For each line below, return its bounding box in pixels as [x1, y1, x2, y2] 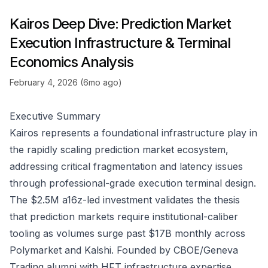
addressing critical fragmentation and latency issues [10, 160, 243, 172]
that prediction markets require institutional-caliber [10, 211, 238, 223]
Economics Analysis [10, 53, 133, 71]
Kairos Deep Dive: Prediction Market [10, 15, 231, 32]
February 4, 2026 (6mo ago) [10, 77, 122, 87]
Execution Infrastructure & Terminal [10, 34, 230, 51]
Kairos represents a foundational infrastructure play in [10, 127, 257, 139]
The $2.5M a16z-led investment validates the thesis [10, 194, 240, 206]
